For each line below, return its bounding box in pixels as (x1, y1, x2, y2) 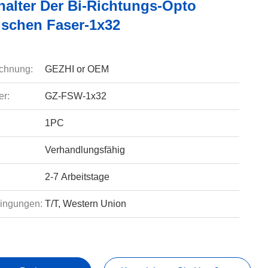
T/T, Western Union (44, 199, 126, 209)
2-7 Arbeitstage (44, 172, 109, 182)
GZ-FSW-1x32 (44, 91, 106, 101)
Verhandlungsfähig (44, 145, 125, 155)
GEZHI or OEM (44, 64, 109, 74)
